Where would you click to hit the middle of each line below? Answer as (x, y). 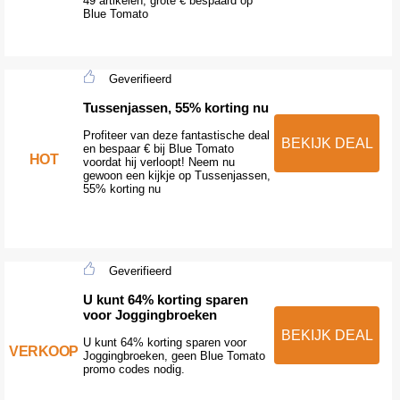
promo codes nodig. (133, 369)
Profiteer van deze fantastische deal (176, 135)
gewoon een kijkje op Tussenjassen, (176, 175)
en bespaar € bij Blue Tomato (158, 148)
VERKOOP (44, 351)
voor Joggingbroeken (150, 314)
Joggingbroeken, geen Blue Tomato (174, 355)
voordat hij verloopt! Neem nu (158, 162)
